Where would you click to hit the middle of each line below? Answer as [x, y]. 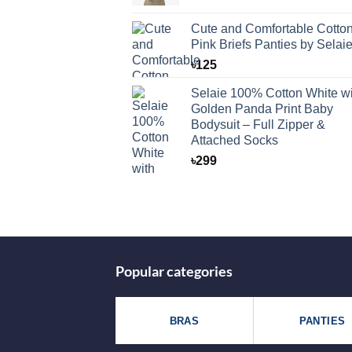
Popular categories [174, 271]
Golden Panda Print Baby [262, 109]
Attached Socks [234, 140]
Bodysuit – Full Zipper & [258, 125]
